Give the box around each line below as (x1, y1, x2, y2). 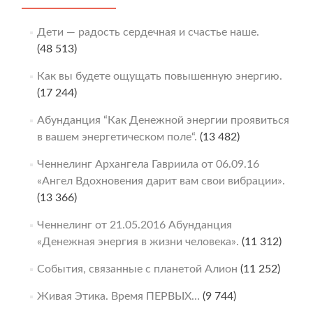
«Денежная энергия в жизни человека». (36, 235, 239, 247)
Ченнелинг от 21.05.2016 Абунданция (36, 219, 232, 231)
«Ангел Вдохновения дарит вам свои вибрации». (36, 175, 285, 187)
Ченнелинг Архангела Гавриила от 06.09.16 (36, 158, 259, 170)
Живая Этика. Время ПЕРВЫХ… (36, 290, 200, 302)
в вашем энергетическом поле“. (36, 131, 197, 143)
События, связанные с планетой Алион (36, 263, 238, 275)
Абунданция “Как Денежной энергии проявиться (36, 114, 289, 126)
